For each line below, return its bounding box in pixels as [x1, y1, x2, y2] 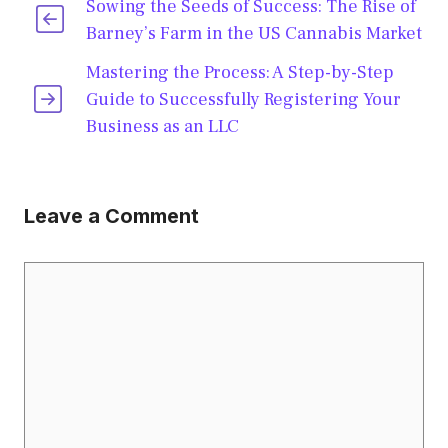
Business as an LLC [86, 115, 240, 139]
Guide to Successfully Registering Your [86, 88, 402, 112]
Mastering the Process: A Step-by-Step [86, 61, 395, 85]
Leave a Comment [24, 204, 199, 229]
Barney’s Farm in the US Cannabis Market [85, 22, 422, 46]
